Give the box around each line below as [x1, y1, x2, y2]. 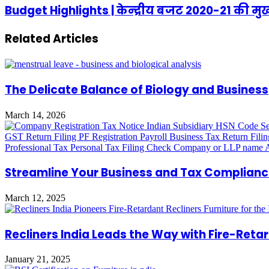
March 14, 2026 [5, 109, 65, 120]
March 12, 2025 [5, 193, 65, 203]
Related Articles [5, 31, 98, 47]
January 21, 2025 [5, 254, 70, 265]
